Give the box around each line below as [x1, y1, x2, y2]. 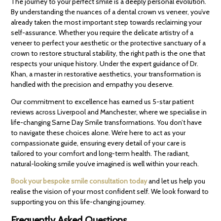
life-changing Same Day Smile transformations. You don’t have [11, 118, 202, 127]
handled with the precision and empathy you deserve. [11, 80, 174, 89]
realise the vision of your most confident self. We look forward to [11, 187, 209, 196]
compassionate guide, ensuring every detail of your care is [11, 139, 186, 148]
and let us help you [147, 177, 206, 186]
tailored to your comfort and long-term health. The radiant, [11, 149, 190, 158]
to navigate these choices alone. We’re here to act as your [11, 128, 186, 138]
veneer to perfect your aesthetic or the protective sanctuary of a [11, 38, 206, 48]
